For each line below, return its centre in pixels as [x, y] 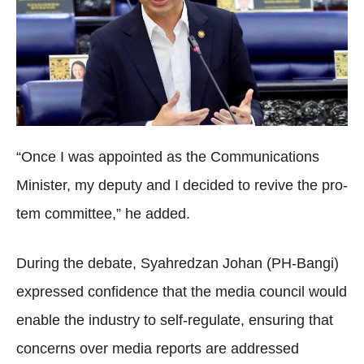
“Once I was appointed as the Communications [168, 157]
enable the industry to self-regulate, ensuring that [175, 321]
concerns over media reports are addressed [158, 349]
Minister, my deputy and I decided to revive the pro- [182, 186]
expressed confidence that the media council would [182, 292]
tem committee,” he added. [103, 214]
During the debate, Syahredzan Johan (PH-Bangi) [178, 264]
